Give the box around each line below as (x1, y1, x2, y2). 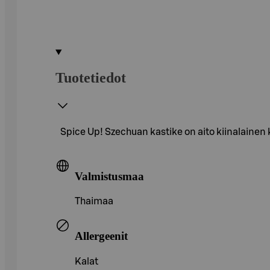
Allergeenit (75, 229, 128, 242)
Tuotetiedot (55, 69, 126, 86)
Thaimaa (75, 196, 113, 207)
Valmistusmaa (75, 169, 144, 183)
